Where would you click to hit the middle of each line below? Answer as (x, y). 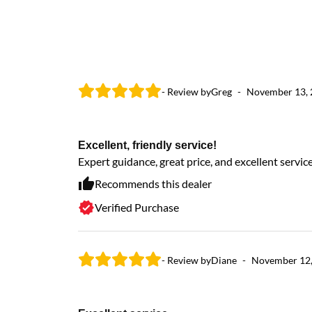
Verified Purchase (137, 208)
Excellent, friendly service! (147, 145)
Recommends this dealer (153, 184)
